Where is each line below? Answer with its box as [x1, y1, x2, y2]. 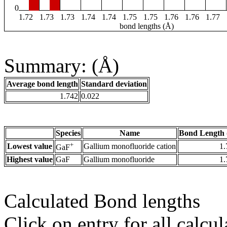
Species [56, 129, 81, 138]
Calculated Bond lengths [4, 190, 200, 212]
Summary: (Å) [4, 55, 119, 77]
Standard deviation [81, 80, 147, 89]
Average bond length [7, 80, 78, 89]
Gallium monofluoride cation [84, 142, 176, 151]
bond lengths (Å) [120, 22, 174, 31]
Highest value [7, 155, 53, 164]
